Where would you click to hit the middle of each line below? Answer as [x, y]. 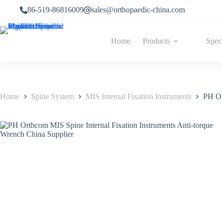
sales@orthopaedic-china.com [138, 10]
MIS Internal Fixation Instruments [139, 97]
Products [156, 41]
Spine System [53, 97]
